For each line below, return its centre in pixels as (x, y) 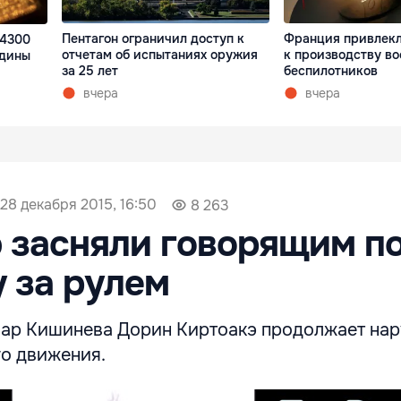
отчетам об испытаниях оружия (160, 55)
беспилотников (330, 71)
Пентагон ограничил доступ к (154, 39)
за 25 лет (90, 71)
